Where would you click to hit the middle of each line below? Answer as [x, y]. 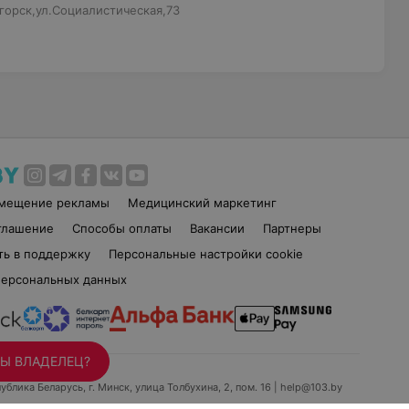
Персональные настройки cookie [205, 254]
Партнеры [292, 228]
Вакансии [217, 228]
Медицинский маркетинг [203, 203]
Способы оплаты [121, 228]
